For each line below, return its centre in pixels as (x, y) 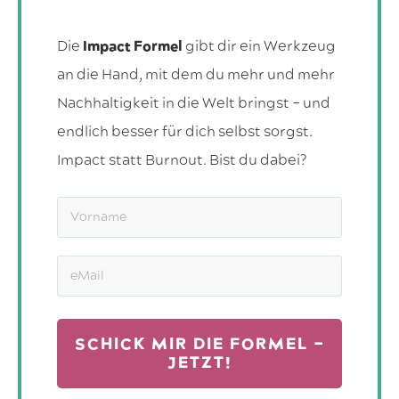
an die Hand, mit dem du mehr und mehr (196, 75)
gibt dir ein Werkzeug (259, 47)
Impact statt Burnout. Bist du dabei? (185, 161)
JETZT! (199, 363)
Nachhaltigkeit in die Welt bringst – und (194, 104)
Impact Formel (133, 47)
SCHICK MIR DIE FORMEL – (199, 345)
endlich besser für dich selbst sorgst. (185, 132)
